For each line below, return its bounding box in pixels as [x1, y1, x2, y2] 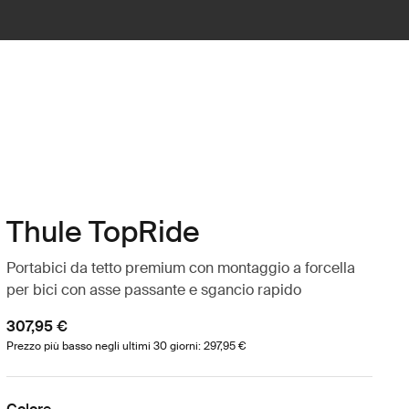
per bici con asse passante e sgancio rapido [5, 280, 301, 299]
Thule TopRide [5, 213, 200, 251]
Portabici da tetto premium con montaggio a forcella [5, 258, 355, 278]
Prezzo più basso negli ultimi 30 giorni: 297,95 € [5, 339, 246, 353]
